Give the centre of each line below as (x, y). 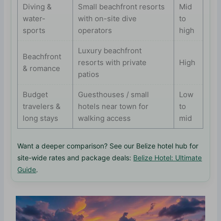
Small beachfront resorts (122, 7)
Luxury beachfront (110, 51)
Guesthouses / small (114, 95)
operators (95, 31)
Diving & (37, 7)
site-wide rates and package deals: (75, 157)
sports (34, 31)
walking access (105, 118)
